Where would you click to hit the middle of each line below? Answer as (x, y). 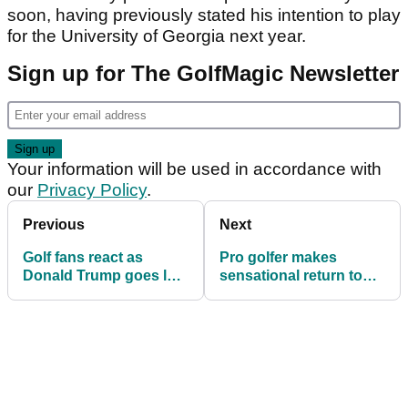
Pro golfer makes (278, 258)
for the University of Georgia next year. (157, 36)
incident (247, 312)
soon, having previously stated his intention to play (204, 15)
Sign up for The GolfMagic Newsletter (203, 74)
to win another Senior (97, 294)
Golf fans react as (83, 258)
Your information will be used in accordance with (194, 169)
